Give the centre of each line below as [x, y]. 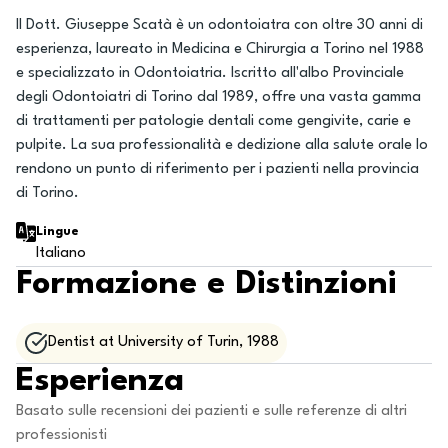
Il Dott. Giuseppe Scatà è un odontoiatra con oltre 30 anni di [219, 25]
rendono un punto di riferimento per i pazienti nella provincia [217, 169]
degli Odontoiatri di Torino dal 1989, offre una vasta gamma [218, 97]
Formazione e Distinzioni [206, 284]
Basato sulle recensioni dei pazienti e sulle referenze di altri [211, 411]
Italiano [61, 253]
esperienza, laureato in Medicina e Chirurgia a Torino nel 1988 [220, 49]
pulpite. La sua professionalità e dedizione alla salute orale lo [222, 145]
